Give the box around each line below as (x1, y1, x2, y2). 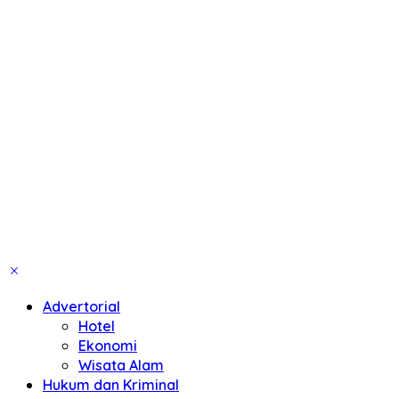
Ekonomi (78, 337, 137, 355)
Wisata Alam (78, 356, 164, 375)
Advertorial (43, 297, 120, 316)
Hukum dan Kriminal (43, 376, 179, 395)
